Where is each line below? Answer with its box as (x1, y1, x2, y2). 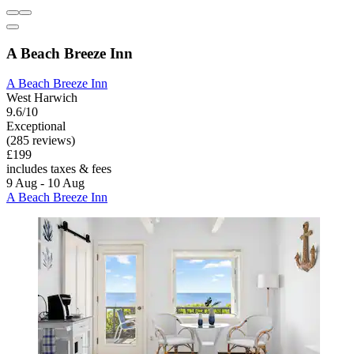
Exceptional (6, 119, 66, 134)
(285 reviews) (6, 134, 75, 148)
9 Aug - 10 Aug (6, 176, 85, 190)
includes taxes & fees (6, 162, 111, 176)
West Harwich (6, 91, 77, 105)
